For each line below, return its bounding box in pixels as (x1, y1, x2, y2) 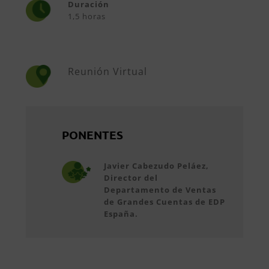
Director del (103, 172, 158, 184)
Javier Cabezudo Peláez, (103, 160, 209, 172)
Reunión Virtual (67, 64, 147, 78)
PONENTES (61, 127, 123, 142)
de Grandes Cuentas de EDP (103, 196, 225, 208)
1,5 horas (67, 10, 106, 22)
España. (103, 208, 138, 220)
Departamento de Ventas (103, 184, 216, 196)
